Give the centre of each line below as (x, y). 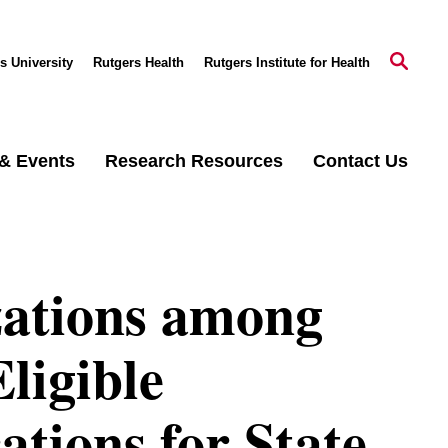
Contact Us (360, 161)
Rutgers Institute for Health (287, 62)
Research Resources (194, 161)
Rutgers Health (138, 62)
